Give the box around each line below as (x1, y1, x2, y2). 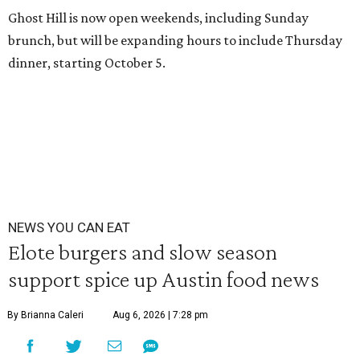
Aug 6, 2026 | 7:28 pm (112, 309, 208, 321)
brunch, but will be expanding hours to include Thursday (8, 32, 342, 49)
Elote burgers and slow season (8, 239, 277, 265)
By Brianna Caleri (7, 309, 84, 321)
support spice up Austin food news (8, 266, 319, 292)
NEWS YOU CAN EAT (8, 219, 130, 236)
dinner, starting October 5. (8, 55, 166, 72)
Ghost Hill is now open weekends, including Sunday (8, 10, 309, 27)
